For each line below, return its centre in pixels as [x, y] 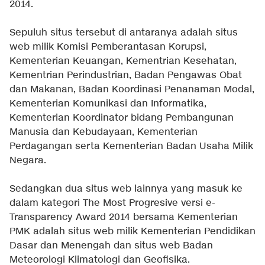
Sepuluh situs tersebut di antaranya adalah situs [124, 33]
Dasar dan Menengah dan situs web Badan [111, 245]
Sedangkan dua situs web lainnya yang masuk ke [126, 189]
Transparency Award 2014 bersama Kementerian [124, 217]
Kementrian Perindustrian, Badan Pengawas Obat [126, 75]
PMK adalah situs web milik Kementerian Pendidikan [132, 231]
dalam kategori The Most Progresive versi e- [112, 203]
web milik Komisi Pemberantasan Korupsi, [108, 47]
